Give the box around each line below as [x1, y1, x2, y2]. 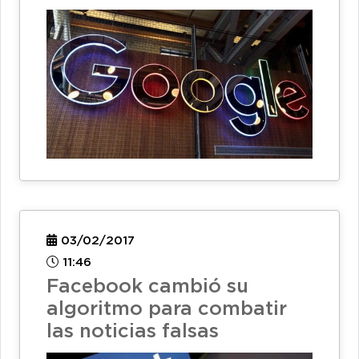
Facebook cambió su [46, 277, 248, 296]
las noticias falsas [46, 322, 219, 341]
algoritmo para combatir [46, 300, 287, 318]
